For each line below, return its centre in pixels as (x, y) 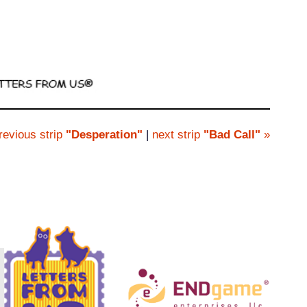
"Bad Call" (232, 135)
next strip (178, 135)
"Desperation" (103, 135)
